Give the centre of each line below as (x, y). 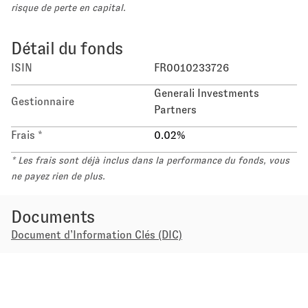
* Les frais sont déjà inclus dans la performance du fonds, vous (150, 160)
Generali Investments (207, 93)
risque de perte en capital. (68, 8)
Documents (53, 217)
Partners (175, 110)
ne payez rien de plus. (58, 176)
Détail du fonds (67, 48)
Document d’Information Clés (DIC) (97, 235)
